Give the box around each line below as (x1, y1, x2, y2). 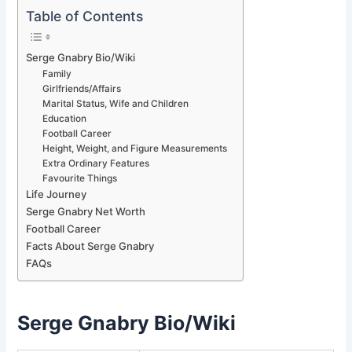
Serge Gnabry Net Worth (26, 205, 146, 218)
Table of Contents (26, 7, 144, 24)
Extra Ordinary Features (42, 158, 150, 170)
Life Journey (26, 188, 87, 201)
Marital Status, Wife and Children (42, 98, 189, 110)
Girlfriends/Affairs (42, 83, 122, 95)
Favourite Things (42, 173, 118, 185)
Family (42, 68, 72, 80)
